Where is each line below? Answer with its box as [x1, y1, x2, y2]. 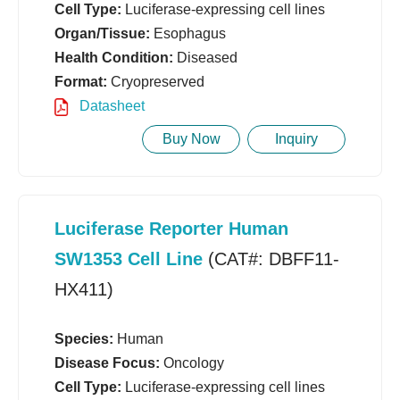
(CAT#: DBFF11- [203, 249, 339, 270]
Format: [54, 74, 107, 90]
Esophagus [150, 26, 226, 42]
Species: [54, 331, 113, 347]
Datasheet [76, 98, 145, 114]
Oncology [160, 355, 224, 371]
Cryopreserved [107, 74, 204, 90]
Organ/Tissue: [54, 26, 150, 42]
